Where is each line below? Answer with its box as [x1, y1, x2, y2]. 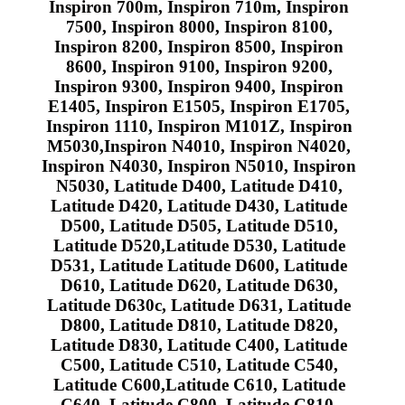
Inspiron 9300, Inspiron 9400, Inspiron [54, 76, 344, 96]
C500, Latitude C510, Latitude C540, [60, 354, 338, 374]
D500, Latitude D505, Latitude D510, [60, 215, 338, 235]
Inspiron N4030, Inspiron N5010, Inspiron [42, 155, 357, 175]
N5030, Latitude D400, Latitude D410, [55, 175, 343, 195]
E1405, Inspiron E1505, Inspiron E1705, [48, 96, 351, 116]
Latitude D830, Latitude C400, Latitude [51, 334, 348, 354]
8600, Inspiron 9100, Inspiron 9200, [65, 56, 333, 76]
